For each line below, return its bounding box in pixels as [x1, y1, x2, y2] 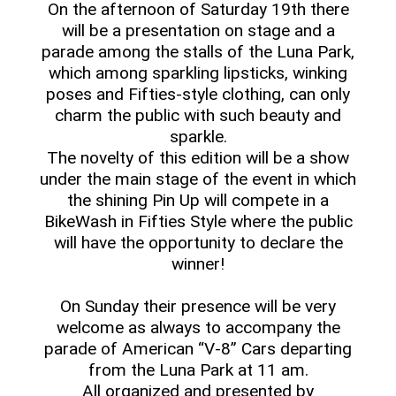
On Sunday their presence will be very [60, 296, 336, 316]
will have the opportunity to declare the [53, 232, 343, 253]
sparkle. [169, 126, 227, 147]
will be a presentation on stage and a [61, 20, 335, 41]
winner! [171, 254, 225, 274]
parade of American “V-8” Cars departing [44, 339, 352, 359]
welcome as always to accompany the [56, 317, 340, 338]
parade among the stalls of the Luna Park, [42, 42, 354, 62]
